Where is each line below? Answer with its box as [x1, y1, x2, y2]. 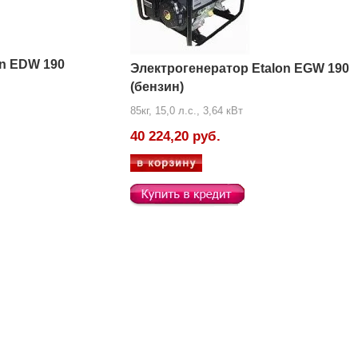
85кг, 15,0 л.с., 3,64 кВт [130, 105, 243, 117]
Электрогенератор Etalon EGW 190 [130, 62, 349, 75]
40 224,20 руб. [130, 129, 221, 144]
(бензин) [130, 80, 184, 93]
